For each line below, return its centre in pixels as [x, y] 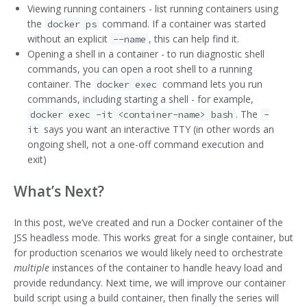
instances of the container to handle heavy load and [166, 267]
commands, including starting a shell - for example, [140, 99]
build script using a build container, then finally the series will [146, 297]
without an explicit [69, 39]
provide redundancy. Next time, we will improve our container [150, 282]
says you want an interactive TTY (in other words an [158, 130]
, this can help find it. [194, 39]
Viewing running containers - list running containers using [153, 9]
